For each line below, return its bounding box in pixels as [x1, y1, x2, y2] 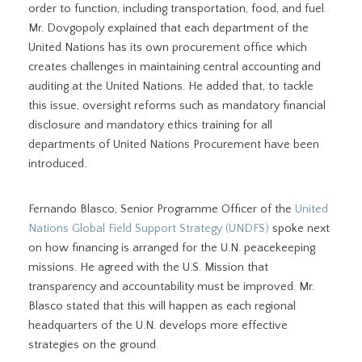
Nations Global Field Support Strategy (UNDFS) [28, 222, 269, 235]
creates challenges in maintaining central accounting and [28, 61, 321, 74]
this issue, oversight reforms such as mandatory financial [28, 99, 326, 112]
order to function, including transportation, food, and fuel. [28, 2, 326, 15]
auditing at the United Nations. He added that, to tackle [28, 80, 314, 93]
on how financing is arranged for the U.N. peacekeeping [28, 242, 315, 255]
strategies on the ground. [28, 339, 158, 351]
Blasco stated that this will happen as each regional [28, 300, 296, 313]
